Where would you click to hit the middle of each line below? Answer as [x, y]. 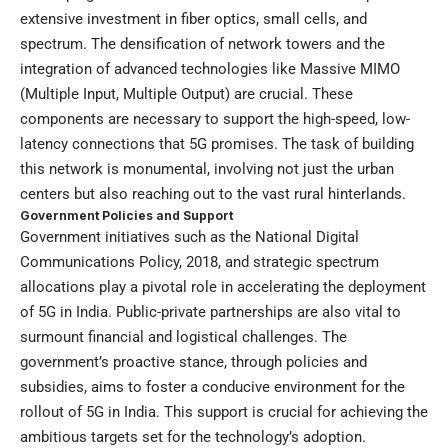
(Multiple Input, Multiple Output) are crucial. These [186, 94]
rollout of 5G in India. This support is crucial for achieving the [224, 412]
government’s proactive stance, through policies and [193, 362]
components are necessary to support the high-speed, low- [215, 119]
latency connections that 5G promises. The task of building [217, 144]
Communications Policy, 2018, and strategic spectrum [199, 262]
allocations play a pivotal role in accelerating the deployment [223, 287]
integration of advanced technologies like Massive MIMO [210, 69]
